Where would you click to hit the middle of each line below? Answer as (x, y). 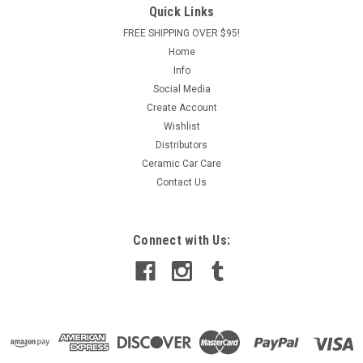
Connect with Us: (181, 240)
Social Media (181, 89)
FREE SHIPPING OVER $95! (181, 33)
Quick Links (181, 12)
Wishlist (181, 126)
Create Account (181, 108)
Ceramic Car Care (181, 164)
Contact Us (181, 182)
